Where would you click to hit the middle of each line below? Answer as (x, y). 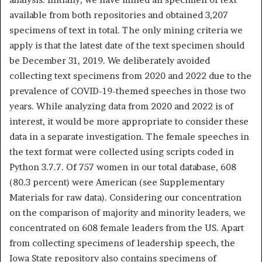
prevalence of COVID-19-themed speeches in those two (127, 91)
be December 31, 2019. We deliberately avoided (110, 61)
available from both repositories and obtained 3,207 (119, 15)
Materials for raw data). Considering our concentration (125, 198)
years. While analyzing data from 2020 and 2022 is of (121, 106)
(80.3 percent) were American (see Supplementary (117, 182)
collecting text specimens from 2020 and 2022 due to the (130, 76)
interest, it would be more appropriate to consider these (129, 122)
